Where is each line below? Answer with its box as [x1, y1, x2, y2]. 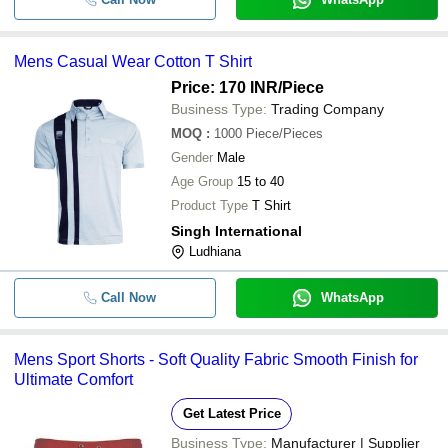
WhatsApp [320, 290, 384, 305]
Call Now [100, 290, 156, 305]
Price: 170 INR [171, 79, 278, 96]
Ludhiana [189, 244, 241, 259]
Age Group [171, 174, 233, 189]
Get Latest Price [182, 406, 281, 421]
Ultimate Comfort [14, 371, 133, 388]
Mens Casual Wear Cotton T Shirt [14, 53, 252, 70]
